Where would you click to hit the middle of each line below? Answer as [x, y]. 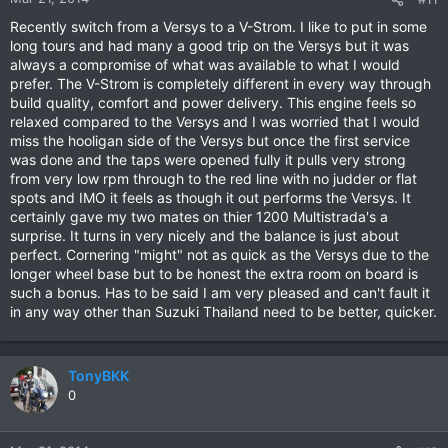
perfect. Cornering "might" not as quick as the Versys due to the [219, 254]
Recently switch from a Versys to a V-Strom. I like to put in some [218, 26]
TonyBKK [98, 375]
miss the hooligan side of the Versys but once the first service [210, 140]
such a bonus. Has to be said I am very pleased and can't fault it [220, 292]
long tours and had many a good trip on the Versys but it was [209, 45]
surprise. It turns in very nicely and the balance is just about [204, 235]
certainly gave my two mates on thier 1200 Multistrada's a [199, 216]
